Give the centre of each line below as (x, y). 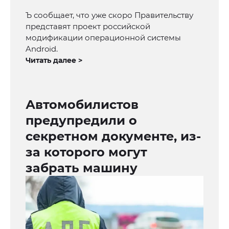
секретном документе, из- (113, 136)
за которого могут (86, 152)
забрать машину (82, 168)
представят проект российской (88, 27)
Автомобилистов (82, 105)
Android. (42, 49)
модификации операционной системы (103, 38)
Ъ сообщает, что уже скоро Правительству (109, 15)
